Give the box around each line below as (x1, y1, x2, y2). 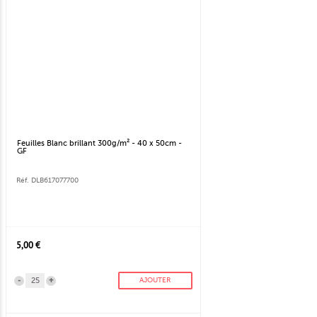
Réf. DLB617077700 (16, 175, 79, 185)
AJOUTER (139, 275, 171, 284)
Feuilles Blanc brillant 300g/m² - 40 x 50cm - (17, 138, 182, 148)
